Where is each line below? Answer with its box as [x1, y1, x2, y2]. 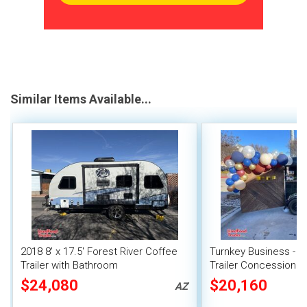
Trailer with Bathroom [21, 259, 118, 272]
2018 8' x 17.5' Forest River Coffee [21, 245, 177, 258]
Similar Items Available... [10, 92, 151, 107]
